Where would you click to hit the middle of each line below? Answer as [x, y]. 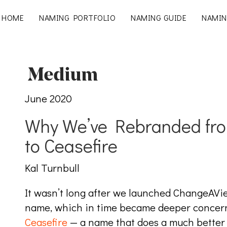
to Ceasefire [71, 145]
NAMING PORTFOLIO [77, 17]
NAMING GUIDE [159, 17]
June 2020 [48, 98]
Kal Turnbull [52, 168]
